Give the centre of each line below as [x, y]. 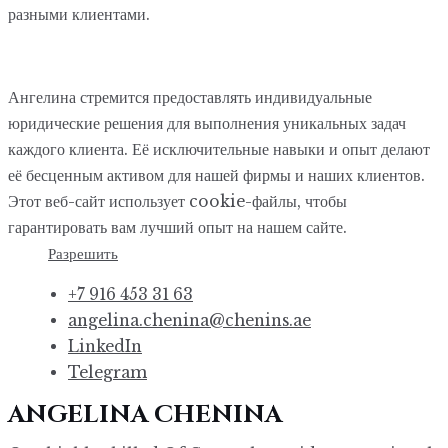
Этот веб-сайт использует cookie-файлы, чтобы [177, 201]
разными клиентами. [79, 14]
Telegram [107, 372]
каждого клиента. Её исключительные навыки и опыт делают [219, 149]
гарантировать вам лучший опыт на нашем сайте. [177, 227]
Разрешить [83, 253]
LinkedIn [105, 346]
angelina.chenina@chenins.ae [189, 320]
